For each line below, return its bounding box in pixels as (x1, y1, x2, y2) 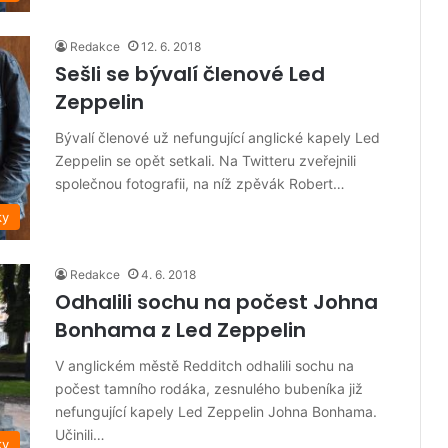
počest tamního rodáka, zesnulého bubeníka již (55, 379, 363, 397)
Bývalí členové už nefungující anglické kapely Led (55, 129, 380, 147)
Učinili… (55, 425, 105, 443)
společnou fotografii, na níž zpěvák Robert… (55, 175, 345, 193)
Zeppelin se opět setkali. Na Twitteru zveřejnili (55, 152, 356, 170)
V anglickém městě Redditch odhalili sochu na (55, 356, 354, 374)
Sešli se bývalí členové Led (55, 60, 325, 89)
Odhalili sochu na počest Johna (55, 287, 378, 316)
